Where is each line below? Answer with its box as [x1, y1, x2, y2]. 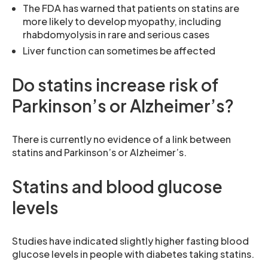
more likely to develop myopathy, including [23, 15, 221, 28]
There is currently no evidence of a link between [12, 133, 231, 145]
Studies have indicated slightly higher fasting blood [12, 234, 249, 247]
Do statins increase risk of [12, 74, 218, 95]
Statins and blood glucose [12, 176, 223, 197]
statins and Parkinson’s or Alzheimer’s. [12, 146, 187, 159]
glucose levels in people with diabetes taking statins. [12, 248, 254, 260]
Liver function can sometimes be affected [23, 44, 215, 57]
